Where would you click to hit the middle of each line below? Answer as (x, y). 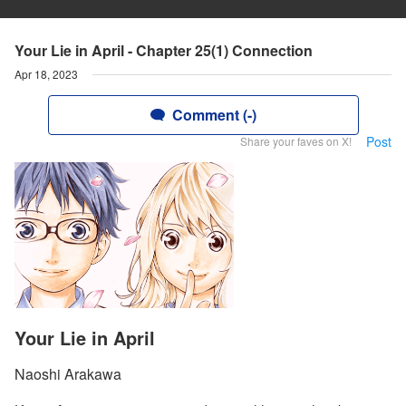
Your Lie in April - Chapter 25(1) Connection (164, 50)
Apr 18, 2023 (46, 74)
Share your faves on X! (296, 141)
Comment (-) (214, 115)
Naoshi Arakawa (68, 374)
